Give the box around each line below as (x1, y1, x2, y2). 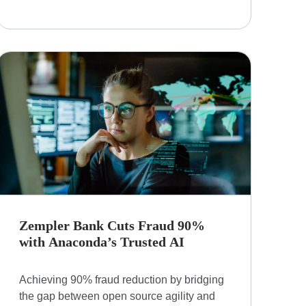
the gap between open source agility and (18, 290, 215, 303)
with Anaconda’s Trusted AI (18, 234, 184, 250)
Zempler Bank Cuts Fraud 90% (18, 218, 205, 234)
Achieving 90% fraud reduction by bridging (18, 274, 224, 286)
